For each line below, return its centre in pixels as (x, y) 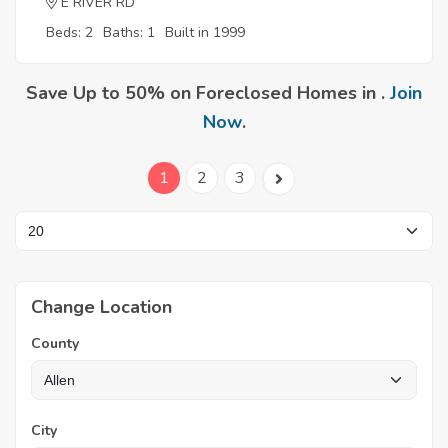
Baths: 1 (129, 32)
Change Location (101, 306)
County (55, 343)
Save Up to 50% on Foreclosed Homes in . (208, 92)
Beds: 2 (69, 32)
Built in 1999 (205, 32)
